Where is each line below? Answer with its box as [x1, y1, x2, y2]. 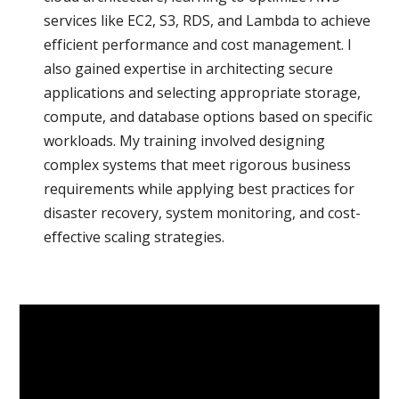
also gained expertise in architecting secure [44, 59, 334, 78]
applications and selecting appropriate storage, [44, 83, 362, 102]
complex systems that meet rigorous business [44, 155, 352, 175]
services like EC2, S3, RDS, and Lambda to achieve [44, 11, 371, 30]
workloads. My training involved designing [44, 131, 326, 151]
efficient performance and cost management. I [44, 35, 353, 54]
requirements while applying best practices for [44, 179, 355, 199]
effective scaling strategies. [44, 227, 225, 247]
